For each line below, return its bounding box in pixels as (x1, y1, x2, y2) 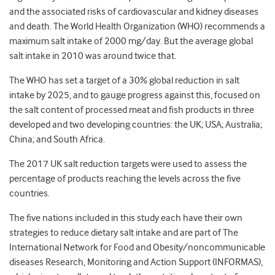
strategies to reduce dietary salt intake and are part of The (9, 227, 238, 239)
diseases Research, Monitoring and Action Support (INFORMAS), (9, 257, 263, 268)
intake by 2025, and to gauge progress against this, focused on (9, 90, 260, 101)
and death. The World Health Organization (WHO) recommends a (9, 21, 265, 33)
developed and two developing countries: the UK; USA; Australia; (9, 119, 262, 131)
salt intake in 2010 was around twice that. (9, 50, 176, 62)
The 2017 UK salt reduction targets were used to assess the (9, 158, 247, 170)
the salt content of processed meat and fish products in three (9, 104, 254, 116)
